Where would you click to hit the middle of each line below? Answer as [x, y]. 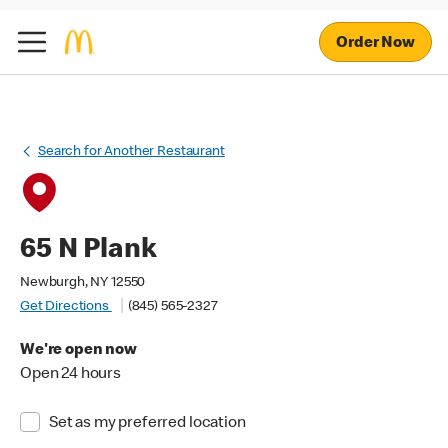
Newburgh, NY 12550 [83, 283]
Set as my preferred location [147, 424]
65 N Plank [88, 251]
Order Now [375, 43]
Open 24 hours [71, 375]
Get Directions [66, 307]
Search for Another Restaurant [131, 152]
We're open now [78, 351]
